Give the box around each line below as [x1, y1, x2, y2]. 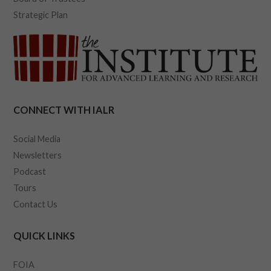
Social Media [13, 133, 61, 144]
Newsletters [13, 149, 62, 160]
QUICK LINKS [13, 229, 76, 241]
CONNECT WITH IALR [13, 103, 115, 116]
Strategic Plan [13, 9, 68, 20]
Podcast [13, 166, 47, 177]
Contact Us [13, 198, 58, 209]
